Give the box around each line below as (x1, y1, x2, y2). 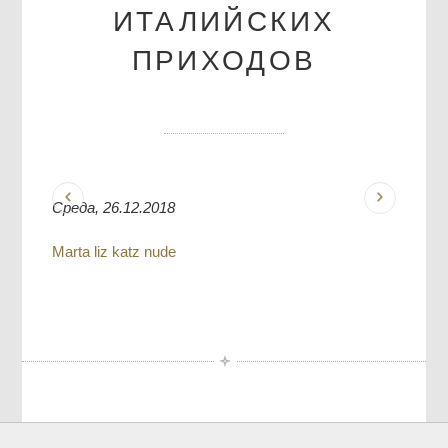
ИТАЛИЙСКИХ (112, 5, 336, 37)
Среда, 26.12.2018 (52, 198, 176, 216)
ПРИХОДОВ (131, 44, 317, 76)
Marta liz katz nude (52, 242, 177, 260)
